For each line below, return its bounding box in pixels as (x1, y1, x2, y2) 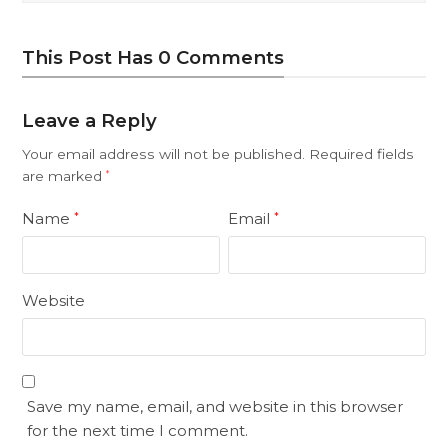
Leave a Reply (22, 109, 158, 133)
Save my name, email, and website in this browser (27, 397, 404, 417)
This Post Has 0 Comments (22, 46, 285, 70)
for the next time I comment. (27, 421, 249, 441)
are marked (22, 168, 107, 185)
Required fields (309, 146, 415, 163)
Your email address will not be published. (22, 146, 306, 163)
